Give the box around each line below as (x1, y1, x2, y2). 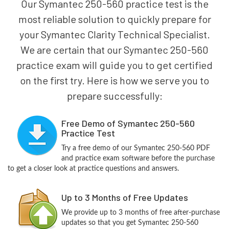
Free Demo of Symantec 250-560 (61, 118, 195, 129)
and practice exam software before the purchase (61, 155, 215, 162)
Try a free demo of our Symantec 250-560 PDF (61, 145, 210, 152)
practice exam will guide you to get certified (16, 59, 213, 71)
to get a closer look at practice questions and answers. (8, 165, 179, 172)
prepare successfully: (66, 89, 163, 102)
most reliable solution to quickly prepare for (18, 13, 211, 25)
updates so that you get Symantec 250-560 (61, 219, 198, 226)
